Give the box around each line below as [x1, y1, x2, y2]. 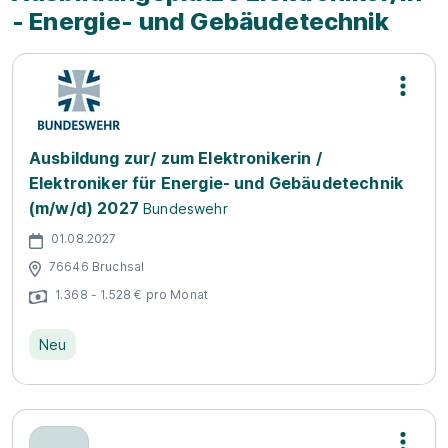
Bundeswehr [143, 199, 228, 217]
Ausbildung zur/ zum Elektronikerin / [29, 147, 322, 168]
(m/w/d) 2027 [29, 197, 139, 218]
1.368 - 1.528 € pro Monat [55, 287, 208, 303]
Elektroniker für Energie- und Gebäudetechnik [29, 172, 404, 193]
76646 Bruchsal [49, 259, 145, 275]
